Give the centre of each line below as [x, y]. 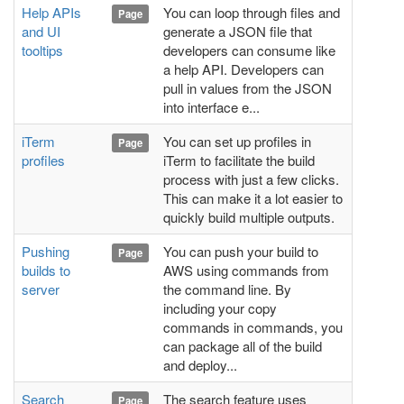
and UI [41, 31]
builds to [46, 270]
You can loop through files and [252, 12]
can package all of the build [243, 346]
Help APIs [51, 12]
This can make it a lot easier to [253, 198]
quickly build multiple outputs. [249, 217]
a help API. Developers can [243, 69]
